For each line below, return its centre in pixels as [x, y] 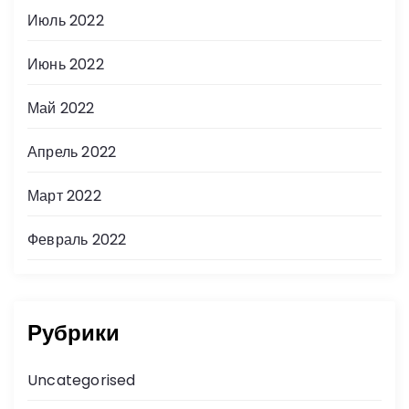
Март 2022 [64, 195]
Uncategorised [82, 380]
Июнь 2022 [66, 64]
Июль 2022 [66, 20]
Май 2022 [61, 108]
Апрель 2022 [72, 152]
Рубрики [73, 332]
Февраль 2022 [77, 239]
